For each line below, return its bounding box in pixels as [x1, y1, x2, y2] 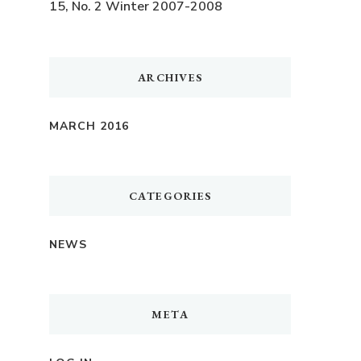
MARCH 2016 [49, 118, 129, 134]
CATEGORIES [128, 188, 212, 203]
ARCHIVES [137, 69, 203, 85]
